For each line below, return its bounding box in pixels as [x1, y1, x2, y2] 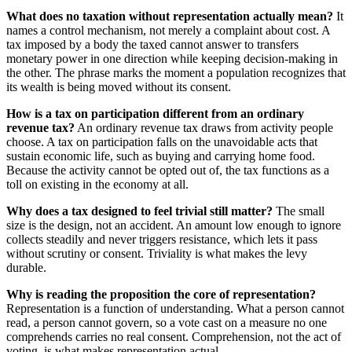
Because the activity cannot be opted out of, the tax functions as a [6, 163, 329, 177]
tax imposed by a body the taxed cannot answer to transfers [6, 37, 299, 51]
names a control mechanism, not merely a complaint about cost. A [6, 23, 330, 37]
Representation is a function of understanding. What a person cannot [6, 301, 344, 315]
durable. [6, 260, 46, 274]
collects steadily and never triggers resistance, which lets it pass [6, 232, 317, 246]
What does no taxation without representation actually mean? [6, 9, 333, 23]
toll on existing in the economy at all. [6, 177, 189, 191]
